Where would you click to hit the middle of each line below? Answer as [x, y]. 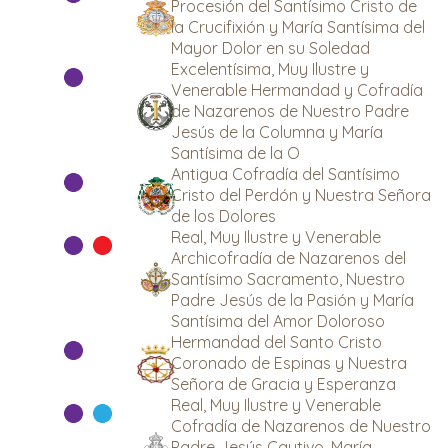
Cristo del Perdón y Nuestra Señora [301, 195]
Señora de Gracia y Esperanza [283, 384]
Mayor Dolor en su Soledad [270, 48]
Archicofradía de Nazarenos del [288, 258]
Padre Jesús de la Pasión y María [292, 300]
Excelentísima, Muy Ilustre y [270, 69]
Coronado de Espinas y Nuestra [289, 363]
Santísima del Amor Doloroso [278, 321]
